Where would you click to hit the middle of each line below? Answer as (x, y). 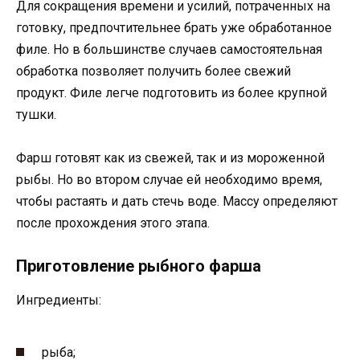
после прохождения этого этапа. (113, 223)
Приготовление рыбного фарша (139, 266)
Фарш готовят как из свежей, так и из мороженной (170, 157)
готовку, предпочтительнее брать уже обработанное (174, 27)
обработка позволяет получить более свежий (153, 71)
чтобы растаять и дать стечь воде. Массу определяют (177, 201)
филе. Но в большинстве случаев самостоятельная (169, 49)
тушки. (36, 114)
